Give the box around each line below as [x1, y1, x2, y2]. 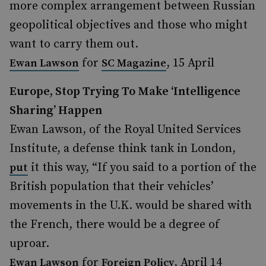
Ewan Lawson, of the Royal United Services [9, 122, 241, 137]
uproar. [9, 236, 49, 251]
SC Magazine [102, 56, 166, 70]
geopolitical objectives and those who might [9, 18, 248, 33]
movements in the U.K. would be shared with [9, 198, 252, 213]
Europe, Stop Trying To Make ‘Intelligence [9, 84, 240, 99]
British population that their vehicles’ [9, 179, 214, 194]
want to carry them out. [9, 37, 141, 52]
